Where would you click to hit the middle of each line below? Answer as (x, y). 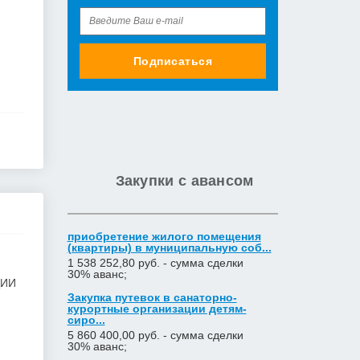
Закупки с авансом (184, 181)
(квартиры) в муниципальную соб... (169, 247)
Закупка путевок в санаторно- (152, 297)
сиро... (86, 320)
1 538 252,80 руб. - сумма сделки (155, 263)
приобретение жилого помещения (164, 236)
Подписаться (172, 61)
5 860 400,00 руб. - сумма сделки (155, 335)
